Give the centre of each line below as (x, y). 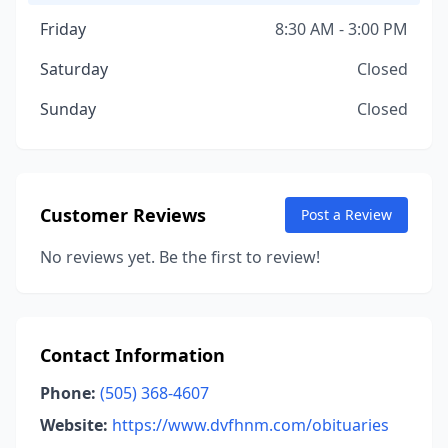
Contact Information (132, 355)
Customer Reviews (123, 215)
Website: (74, 425)
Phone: (68, 393)
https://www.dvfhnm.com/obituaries (250, 425)
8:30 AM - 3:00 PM (341, 29)
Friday (63, 29)
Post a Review (346, 214)
